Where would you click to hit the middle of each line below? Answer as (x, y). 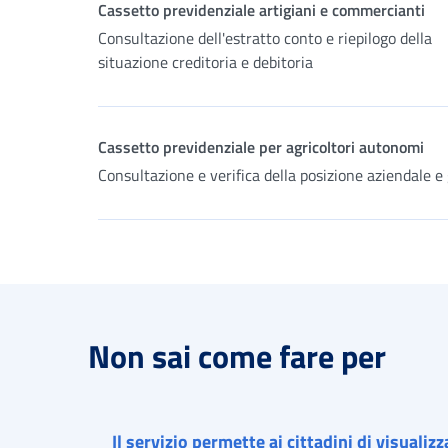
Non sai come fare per (237, 356)
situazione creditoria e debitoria (205, 62)
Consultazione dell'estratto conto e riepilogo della (265, 38)
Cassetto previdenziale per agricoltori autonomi (261, 147)
